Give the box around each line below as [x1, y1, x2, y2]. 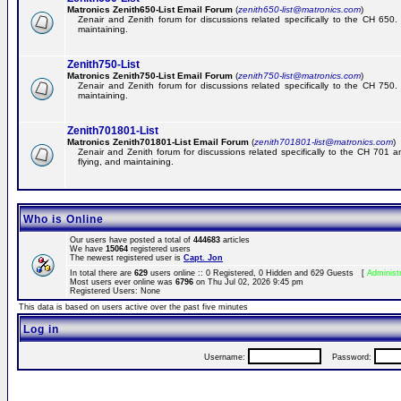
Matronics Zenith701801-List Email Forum [67, 137, 249, 147]
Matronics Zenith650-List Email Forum [67, 4, 233, 14]
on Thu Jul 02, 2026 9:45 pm [193, 277, 303, 286]
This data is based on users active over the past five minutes [19, 303, 248, 311]
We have [70, 244, 106, 253]
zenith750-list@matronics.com [238, 71, 361, 81]
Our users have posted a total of [70, 235, 193, 244]
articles [220, 235, 250, 244]
